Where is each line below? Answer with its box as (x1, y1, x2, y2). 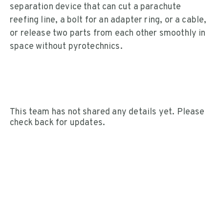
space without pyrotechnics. (10, 41, 123, 53)
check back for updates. (10, 117, 106, 129)
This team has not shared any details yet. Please (10, 107, 205, 118)
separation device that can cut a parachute (10, 1, 181, 13)
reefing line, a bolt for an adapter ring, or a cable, (10, 15, 207, 26)
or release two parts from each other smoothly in (10, 28, 206, 40)
